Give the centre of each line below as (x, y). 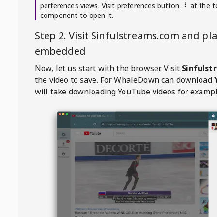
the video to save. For (74, 80)
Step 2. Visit (63, 36)
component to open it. (77, 15)
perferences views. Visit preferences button (110, 6)
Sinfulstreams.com (135, 36)
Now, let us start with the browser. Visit (108, 68)
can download (186, 80)
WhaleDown (137, 80)
